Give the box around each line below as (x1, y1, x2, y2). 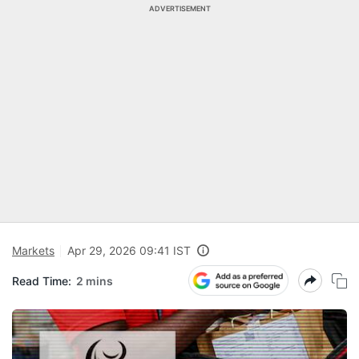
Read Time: (12, 273, 71, 288)
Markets (12, 244, 54, 257)
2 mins (76, 273, 113, 288)
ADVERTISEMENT (148, 4, 211, 13)
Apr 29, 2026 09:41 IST (67, 244, 191, 257)
